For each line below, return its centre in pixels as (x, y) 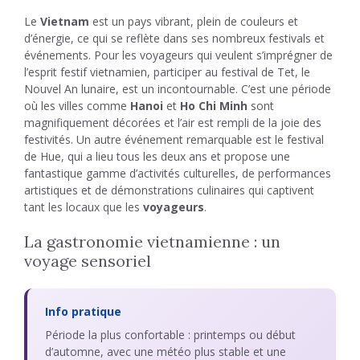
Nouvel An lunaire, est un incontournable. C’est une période (178, 89)
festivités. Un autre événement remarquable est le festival (174, 139)
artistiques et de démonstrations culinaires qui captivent (169, 190)
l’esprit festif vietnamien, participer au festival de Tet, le (167, 72)
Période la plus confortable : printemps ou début (170, 335)
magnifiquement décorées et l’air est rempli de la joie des (173, 123)
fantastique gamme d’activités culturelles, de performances (178, 173)
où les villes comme (77, 106)
